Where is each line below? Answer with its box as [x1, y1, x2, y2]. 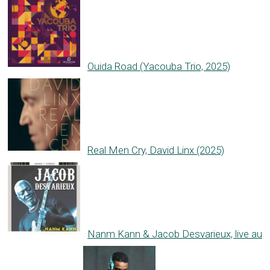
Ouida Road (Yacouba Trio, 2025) [87, 60, 230, 73]
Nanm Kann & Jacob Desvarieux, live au [87, 228, 262, 240]
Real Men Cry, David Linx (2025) [87, 144, 224, 157]
